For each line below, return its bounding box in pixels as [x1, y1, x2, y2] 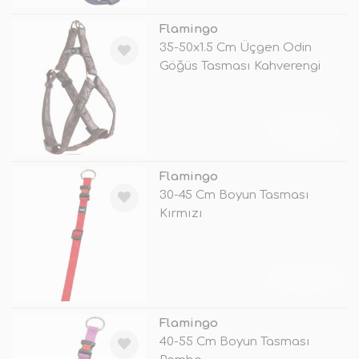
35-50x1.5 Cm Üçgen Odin [159, 41, 312, 55]
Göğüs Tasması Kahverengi [159, 59, 321, 74]
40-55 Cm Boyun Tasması [159, 334, 310, 349]
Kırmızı [159, 206, 203, 220]
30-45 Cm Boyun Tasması [159, 188, 309, 202]
